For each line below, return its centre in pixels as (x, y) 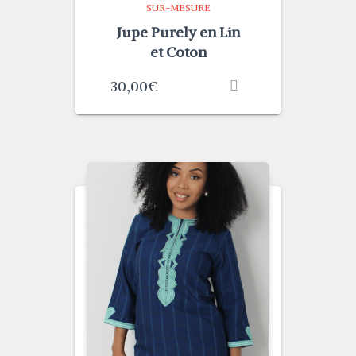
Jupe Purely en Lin (178, 32)
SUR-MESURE (178, 8)
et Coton (178, 52)
